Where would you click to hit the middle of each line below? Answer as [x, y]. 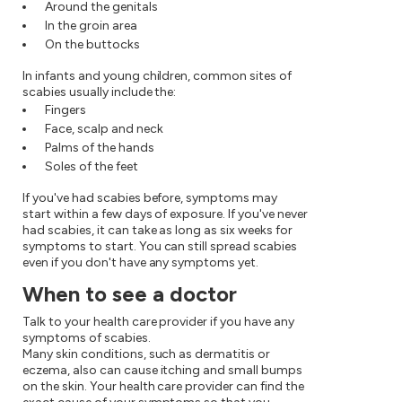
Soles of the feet [92, 167]
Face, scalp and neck [104, 129]
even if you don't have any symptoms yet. [141, 263]
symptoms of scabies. [87, 338]
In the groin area [91, 26]
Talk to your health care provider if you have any [158, 322]
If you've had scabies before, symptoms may [150, 198]
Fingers [66, 110]
